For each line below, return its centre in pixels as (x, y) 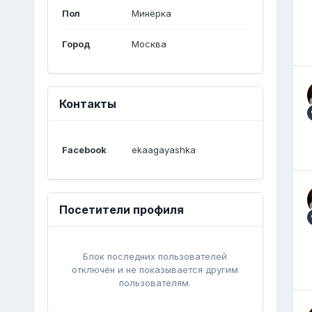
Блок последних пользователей (155, 256)
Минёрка (151, 13)
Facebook (84, 150)
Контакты (87, 104)
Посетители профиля (121, 210)
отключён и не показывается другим (155, 270)
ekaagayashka (163, 150)
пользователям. (155, 283)
